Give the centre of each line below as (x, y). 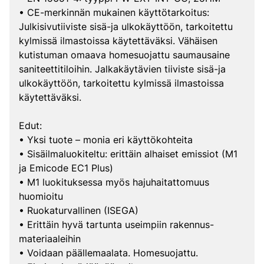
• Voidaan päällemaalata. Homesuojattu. (108, 253)
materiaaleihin (50, 239)
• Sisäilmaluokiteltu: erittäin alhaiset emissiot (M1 (128, 154)
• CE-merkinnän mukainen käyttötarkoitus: (114, 12)
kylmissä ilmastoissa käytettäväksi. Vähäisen (118, 41)
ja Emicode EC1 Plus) (66, 168)
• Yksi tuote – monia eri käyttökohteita (106, 140)
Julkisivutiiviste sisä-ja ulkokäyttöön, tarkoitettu (126, 27)
